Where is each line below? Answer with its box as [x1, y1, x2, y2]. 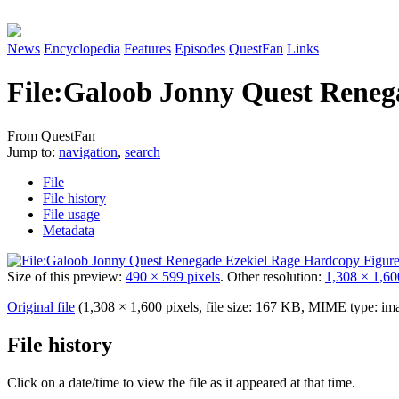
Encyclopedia [44, 41, 120, 56]
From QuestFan [7, 127, 95, 143]
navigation [59, 143, 118, 159]
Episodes [175, 41, 225, 56]
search [125, 143, 160, 159]
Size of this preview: [7, 268, 126, 284]
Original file [7, 298, 75, 314]
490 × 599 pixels [126, 268, 220, 284]
